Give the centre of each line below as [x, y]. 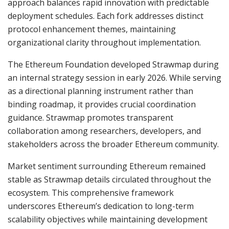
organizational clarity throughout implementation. [104, 43]
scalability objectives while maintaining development [108, 220]
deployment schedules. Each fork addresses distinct [106, 16]
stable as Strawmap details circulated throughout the [109, 180]
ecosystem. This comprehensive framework [91, 193]
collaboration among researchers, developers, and [104, 131]
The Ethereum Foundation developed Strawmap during [113, 65]
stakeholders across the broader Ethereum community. [113, 144]
